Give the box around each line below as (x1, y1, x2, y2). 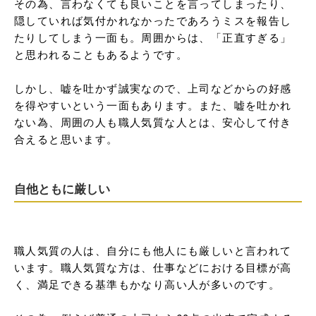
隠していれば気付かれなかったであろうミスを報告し (14, 13, 292, 28)
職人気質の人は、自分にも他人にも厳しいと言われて (14, 243, 292, 257)
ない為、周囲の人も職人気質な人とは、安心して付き (14, 114, 292, 129)
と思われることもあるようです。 (14, 47, 188, 61)
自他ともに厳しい (14, 180, 110, 197)
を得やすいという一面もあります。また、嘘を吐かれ (14, 97, 292, 112)
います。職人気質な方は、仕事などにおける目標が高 (14, 260, 292, 274)
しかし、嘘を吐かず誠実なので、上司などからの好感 (14, 80, 292, 95)
